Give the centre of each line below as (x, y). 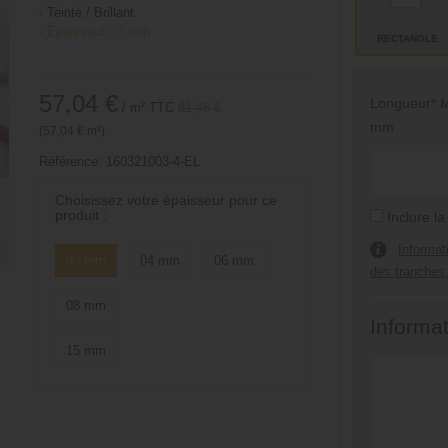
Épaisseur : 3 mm (98, 31)
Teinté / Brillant (88, 12)
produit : (80, 215)
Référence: (70, 161)
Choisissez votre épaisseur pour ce (165, 200)
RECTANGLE (408, 38)
